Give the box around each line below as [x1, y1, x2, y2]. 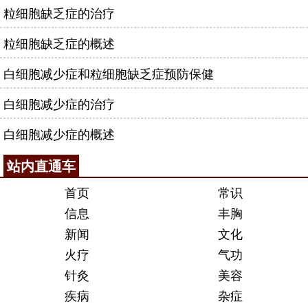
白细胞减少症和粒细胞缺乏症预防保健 [3, 64, 214, 82]
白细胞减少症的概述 [3, 124, 115, 142]
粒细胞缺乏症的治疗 [3, 3, 115, 21]
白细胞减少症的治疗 [3, 94, 115, 112]
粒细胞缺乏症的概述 [3, 34, 115, 52]
